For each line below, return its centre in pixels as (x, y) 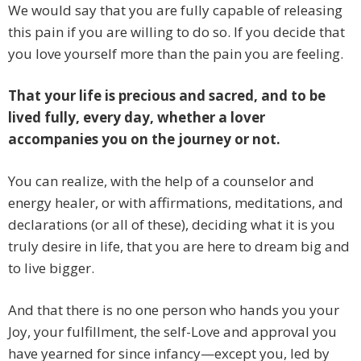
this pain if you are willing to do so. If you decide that (176, 32)
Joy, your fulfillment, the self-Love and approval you (172, 332)
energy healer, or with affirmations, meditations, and (176, 203)
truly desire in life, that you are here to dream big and (179, 247)
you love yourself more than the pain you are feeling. (176, 54)
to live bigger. (51, 268)
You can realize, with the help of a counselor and (161, 181)
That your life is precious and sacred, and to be (167, 96)
